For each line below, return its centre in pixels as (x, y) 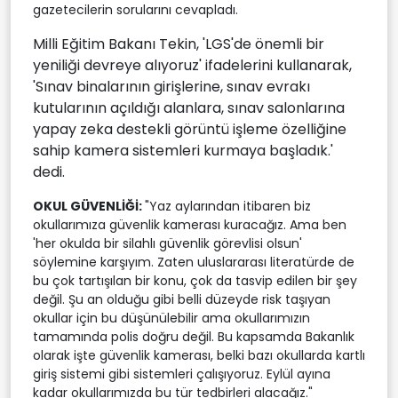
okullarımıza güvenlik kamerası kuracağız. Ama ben (190, 224)
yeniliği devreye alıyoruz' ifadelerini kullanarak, (192, 65)
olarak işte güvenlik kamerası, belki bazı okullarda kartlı (199, 355)
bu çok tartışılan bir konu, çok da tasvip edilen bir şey (195, 280)
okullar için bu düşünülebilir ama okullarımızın (171, 318)
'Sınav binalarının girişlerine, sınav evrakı (171, 86)
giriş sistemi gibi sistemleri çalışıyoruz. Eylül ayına (182, 374)
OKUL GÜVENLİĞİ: (89, 206)
